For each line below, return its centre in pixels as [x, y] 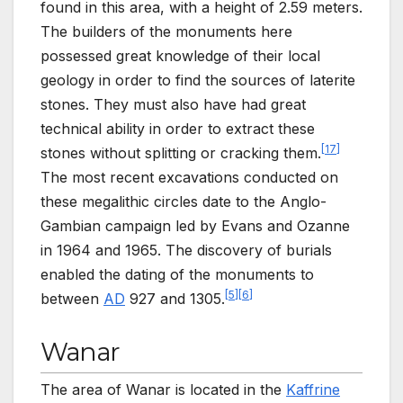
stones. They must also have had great [173, 105]
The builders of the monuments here [166, 32]
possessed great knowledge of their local [180, 56]
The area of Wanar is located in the [163, 389]
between [72, 299]
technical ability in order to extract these [178, 129]
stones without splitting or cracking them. [181, 153]
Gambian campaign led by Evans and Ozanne [195, 226]
